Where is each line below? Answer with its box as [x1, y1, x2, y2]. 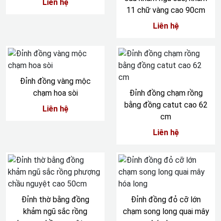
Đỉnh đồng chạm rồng [129, 88, 203, 98]
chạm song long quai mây [122, 207, 209, 216]
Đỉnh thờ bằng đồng [21, 195, 89, 204]
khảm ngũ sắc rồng [23, 207, 87, 216]
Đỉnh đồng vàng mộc [20, 76, 91, 86]
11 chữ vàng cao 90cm [126, 5, 205, 15]
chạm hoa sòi [33, 88, 78, 98]
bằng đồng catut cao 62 [124, 100, 208, 110]
